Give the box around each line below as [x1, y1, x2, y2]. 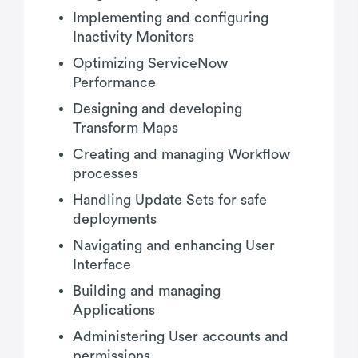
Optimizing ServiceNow [73, 55, 228, 70]
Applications [73, 302, 155, 317]
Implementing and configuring [73, 10, 268, 25]
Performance [73, 74, 156, 89]
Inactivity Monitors [73, 29, 194, 44]
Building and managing [73, 283, 221, 298]
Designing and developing [73, 101, 242, 116]
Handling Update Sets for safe [73, 192, 267, 207]
